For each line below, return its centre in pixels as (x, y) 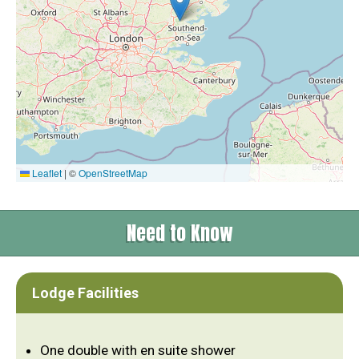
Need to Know (179, 234)
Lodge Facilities (85, 293)
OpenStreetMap (113, 173)
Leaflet (46, 173)
